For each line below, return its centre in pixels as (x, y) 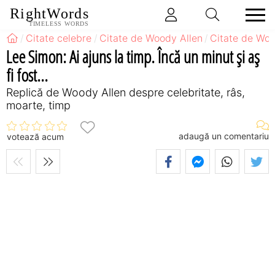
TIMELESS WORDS (59, 24)
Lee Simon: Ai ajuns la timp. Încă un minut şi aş (133, 56)
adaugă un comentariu (224, 136)
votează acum (35, 137)
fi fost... (27, 75)
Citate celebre (59, 38)
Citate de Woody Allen (151, 38)
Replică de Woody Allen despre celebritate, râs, (126, 92)
